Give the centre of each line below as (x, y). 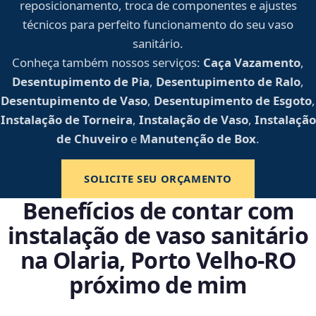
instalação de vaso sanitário (158, 236)
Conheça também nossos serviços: (106, 63)
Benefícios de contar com (158, 211)
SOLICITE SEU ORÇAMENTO (158, 179)
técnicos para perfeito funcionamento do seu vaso (158, 25)
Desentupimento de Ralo (228, 82)
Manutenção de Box (198, 139)
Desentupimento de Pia (81, 82)
